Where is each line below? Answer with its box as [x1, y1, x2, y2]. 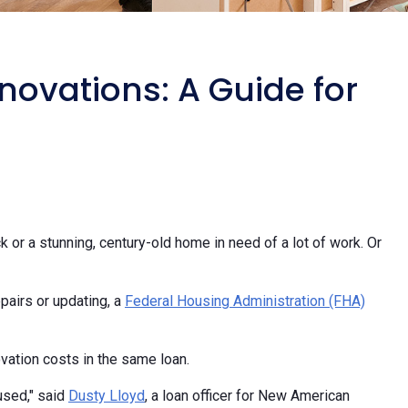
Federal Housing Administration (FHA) [125, 291, 365, 310]
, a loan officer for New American [145, 386, 350, 404]
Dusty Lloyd [68, 386, 145, 404]
